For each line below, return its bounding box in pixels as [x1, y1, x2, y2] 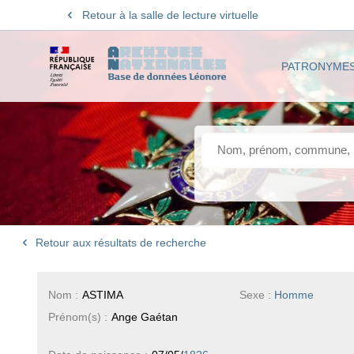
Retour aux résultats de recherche [32, 236, 207, 250]
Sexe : [239, 288, 275, 301]
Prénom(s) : [47, 310, 107, 323]
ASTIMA [81, 288, 123, 301]
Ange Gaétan [111, 310, 178, 323]
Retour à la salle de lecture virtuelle [81, 9, 258, 21]
